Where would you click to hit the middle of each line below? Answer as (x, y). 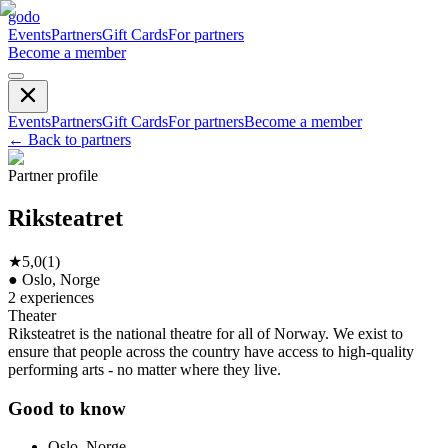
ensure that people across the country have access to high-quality (211, 351)
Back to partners (79, 139)
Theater (32, 315)
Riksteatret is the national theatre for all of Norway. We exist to (205, 333)
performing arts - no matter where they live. (144, 369)
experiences (57, 297)
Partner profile (53, 175)
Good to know (67, 408)
